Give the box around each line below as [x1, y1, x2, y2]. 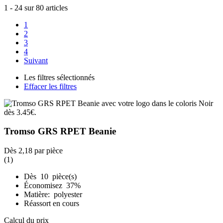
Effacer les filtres [24, 82, 77, 91]
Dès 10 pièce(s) [24, 172, 77, 181]
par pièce [32, 146, 63, 155]
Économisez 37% [24, 181, 83, 190]
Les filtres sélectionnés [24, 73, 95, 82]
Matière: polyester [24, 190, 82, 199]
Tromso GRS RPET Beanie [4, 126, 116, 137]
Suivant [24, 56, 48, 65]
